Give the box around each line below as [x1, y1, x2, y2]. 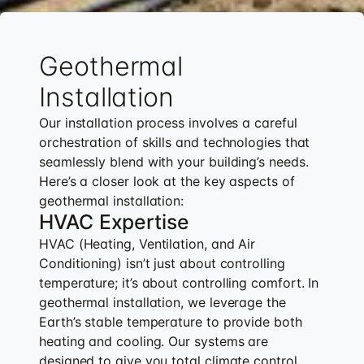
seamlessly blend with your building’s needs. [39, 153, 309, 170]
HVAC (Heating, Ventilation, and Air [39, 235, 256, 252]
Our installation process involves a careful [39, 114, 297, 131]
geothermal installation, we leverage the [39, 293, 286, 310]
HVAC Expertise [39, 209, 189, 234]
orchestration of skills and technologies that [39, 133, 310, 150]
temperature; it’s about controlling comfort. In [39, 274, 319, 291]
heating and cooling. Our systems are [39, 332, 269, 349]
